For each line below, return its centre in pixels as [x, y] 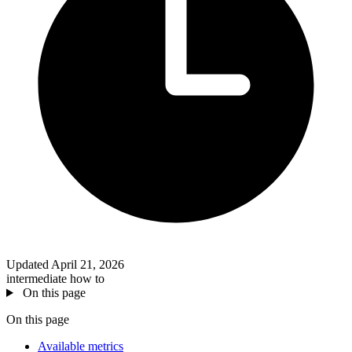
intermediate [38, 279]
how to [87, 279]
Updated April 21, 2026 [65, 264]
